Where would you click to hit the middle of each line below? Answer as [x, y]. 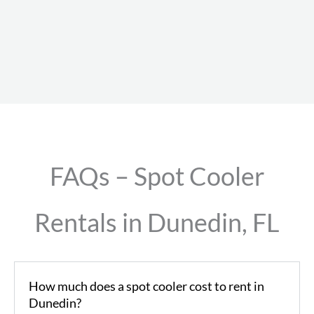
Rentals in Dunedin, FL [157, 222]
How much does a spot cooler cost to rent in [146, 286]
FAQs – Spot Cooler [157, 176]
